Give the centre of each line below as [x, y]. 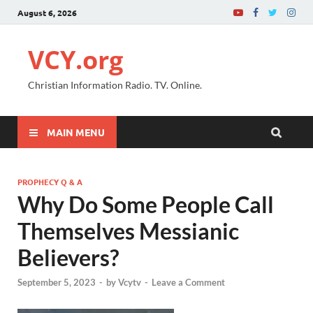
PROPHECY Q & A [50, 182]
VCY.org [75, 60]
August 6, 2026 [47, 12]
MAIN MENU [76, 132]
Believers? [68, 257]
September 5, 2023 [57, 283]
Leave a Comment [188, 283]
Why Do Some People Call [146, 204]
